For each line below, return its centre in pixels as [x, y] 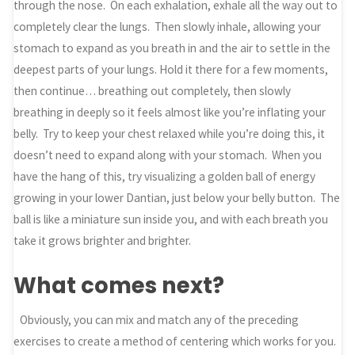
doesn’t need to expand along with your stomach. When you [168, 155]
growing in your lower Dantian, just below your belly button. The [177, 198]
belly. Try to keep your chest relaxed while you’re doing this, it [170, 134]
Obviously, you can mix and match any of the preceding [159, 320]
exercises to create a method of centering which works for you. [175, 342]
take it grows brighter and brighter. [103, 241]
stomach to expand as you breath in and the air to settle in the [172, 48]
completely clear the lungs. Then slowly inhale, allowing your [168, 27]
